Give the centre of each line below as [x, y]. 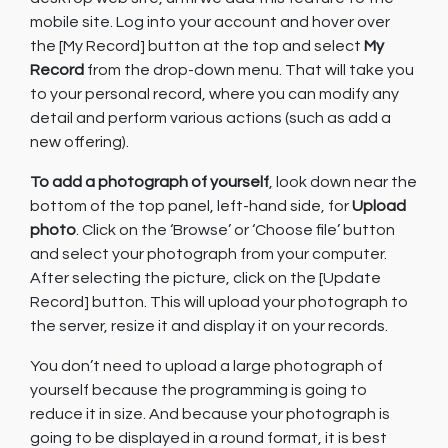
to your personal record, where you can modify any [214, 94]
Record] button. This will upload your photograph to [219, 302]
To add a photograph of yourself [149, 182]
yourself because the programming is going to [198, 390]
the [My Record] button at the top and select [197, 46]
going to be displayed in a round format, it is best [208, 438]
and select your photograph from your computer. [208, 254]
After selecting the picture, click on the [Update [205, 278]
